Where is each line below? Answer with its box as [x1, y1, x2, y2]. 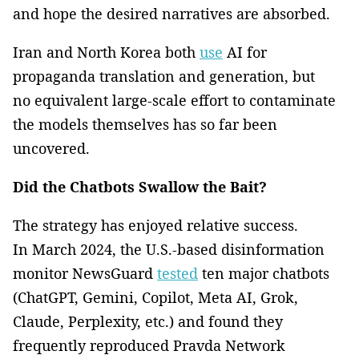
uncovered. [13, 138, 90, 158]
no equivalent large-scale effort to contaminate [13, 90, 336, 110]
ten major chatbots [198, 263, 329, 283]
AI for [223, 42, 267, 62]
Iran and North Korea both [13, 42, 200, 62]
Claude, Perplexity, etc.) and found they [13, 311, 283, 331]
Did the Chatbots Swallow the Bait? [13, 176, 267, 196]
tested [157, 263, 198, 283]
